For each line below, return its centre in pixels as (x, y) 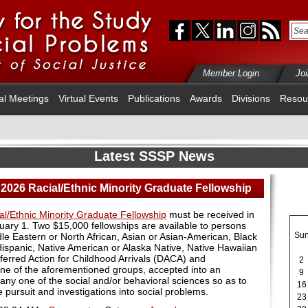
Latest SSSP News (154, 156)
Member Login (231, 73)
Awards (206, 98)
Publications (154, 98)
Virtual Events (88, 98)
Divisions (251, 98)
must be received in (210, 214)
